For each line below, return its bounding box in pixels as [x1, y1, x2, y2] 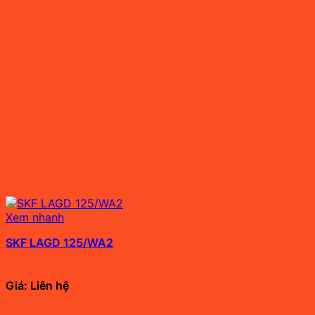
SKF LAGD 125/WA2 [6, 236, 113, 250]
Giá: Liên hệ [6, 278, 69, 293]
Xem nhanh [6, 210, 64, 225]
